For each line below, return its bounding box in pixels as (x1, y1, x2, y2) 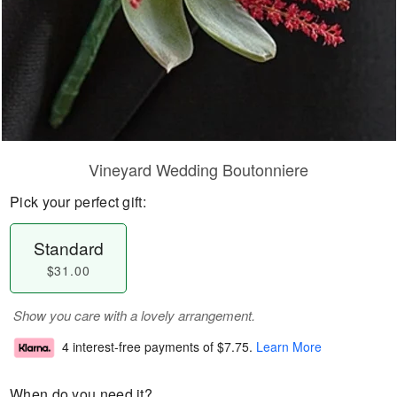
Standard (33, 236, 104, 260)
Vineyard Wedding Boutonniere (89, 158, 308, 181)
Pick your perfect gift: (10, 191, 146, 212)
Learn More (256, 338, 322, 356)
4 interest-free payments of (62, 338, 217, 356)
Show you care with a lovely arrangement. (13, 306, 255, 324)
